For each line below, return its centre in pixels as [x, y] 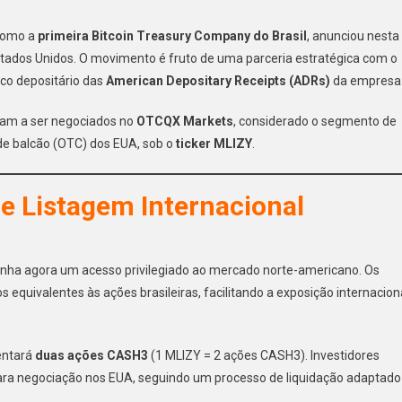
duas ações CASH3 [92, 355]
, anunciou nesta [353, 35]
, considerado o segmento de [315, 121]
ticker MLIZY [214, 143]
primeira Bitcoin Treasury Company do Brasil [172, 35]
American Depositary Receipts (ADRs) [218, 80]
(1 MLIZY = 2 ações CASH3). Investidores [264, 355]
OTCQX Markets [185, 121]
